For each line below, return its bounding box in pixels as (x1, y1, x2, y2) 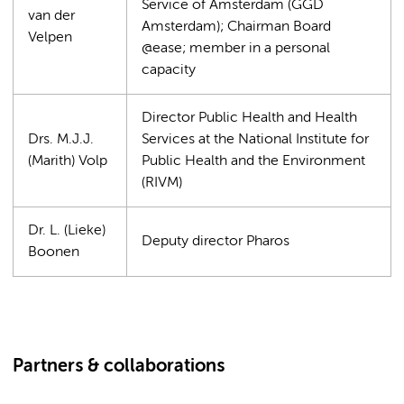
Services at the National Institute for (142, 132, 369, 147)
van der (28, 8, 75, 23)
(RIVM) (142, 175, 182, 190)
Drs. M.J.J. (28, 132, 94, 147)
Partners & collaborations (13, 357, 225, 375)
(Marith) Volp (28, 153, 107, 169)
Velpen (28, 30, 72, 45)
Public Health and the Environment (142, 153, 365, 169)
